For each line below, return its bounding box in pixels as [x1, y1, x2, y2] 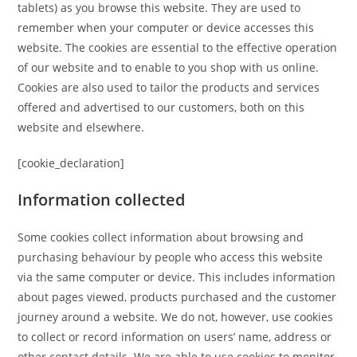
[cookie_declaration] [18, 155, 125, 171]
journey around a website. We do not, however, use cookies [18, 308, 334, 324]
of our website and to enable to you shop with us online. [18, 59, 320, 75]
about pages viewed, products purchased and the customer [18, 288, 337, 304]
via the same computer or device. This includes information [18, 269, 336, 284]
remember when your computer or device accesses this [18, 19, 315, 35]
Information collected [18, 188, 186, 210]
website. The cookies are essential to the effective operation [18, 39, 338, 55]
